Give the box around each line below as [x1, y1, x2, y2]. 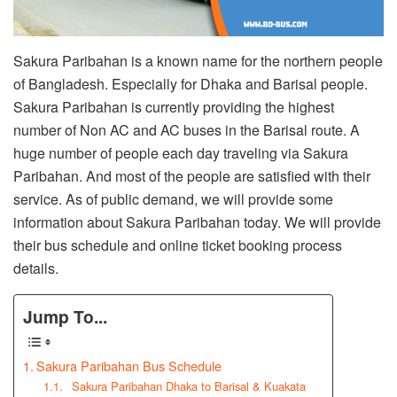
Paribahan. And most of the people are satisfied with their [13, 165, 370, 186]
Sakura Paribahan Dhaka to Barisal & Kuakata [65, 378, 307, 395]
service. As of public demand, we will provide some [13, 188, 333, 209]
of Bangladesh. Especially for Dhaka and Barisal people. [13, 73, 368, 94]
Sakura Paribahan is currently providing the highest [13, 96, 334, 117]
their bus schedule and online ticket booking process [13, 234, 342, 255]
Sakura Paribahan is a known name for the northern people [13, 50, 383, 71]
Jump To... [23, 304, 107, 330]
